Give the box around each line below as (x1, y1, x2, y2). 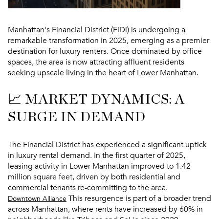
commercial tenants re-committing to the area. (8, 182, 168, 193)
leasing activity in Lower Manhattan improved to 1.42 (8, 161, 191, 171)
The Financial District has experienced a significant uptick (8, 139, 207, 150)
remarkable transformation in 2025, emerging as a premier (8, 35, 209, 45)
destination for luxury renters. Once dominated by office (8, 46, 202, 56)
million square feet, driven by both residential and (8, 172, 180, 182)
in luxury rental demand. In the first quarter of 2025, (8, 150, 185, 160)
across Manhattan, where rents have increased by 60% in (8, 204, 203, 214)
